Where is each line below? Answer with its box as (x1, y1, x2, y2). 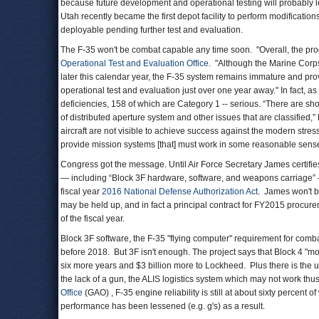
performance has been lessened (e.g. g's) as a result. (61, 301, 267, 311)
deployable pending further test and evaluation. (61, 25, 243, 35)
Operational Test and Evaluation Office (61, 58, 209, 68)
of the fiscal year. (61, 214, 125, 224)
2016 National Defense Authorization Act (102, 187, 258, 197)
